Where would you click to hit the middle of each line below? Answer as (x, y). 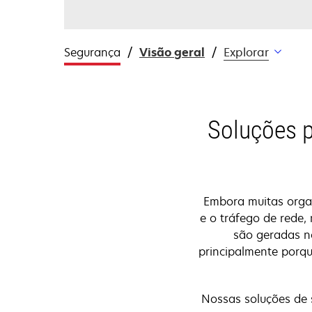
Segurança (92, 53)
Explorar (246, 53)
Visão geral (172, 53)
